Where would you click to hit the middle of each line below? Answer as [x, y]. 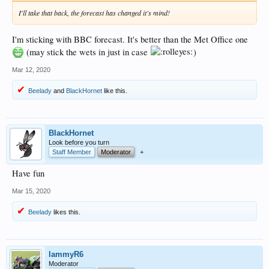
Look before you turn [79, 142]
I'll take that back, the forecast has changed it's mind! [94, 12]
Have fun [28, 173]
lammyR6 [66, 254]
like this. [115, 90]
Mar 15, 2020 [31, 191]
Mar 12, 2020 [31, 69]
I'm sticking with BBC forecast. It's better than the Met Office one [130, 39]
